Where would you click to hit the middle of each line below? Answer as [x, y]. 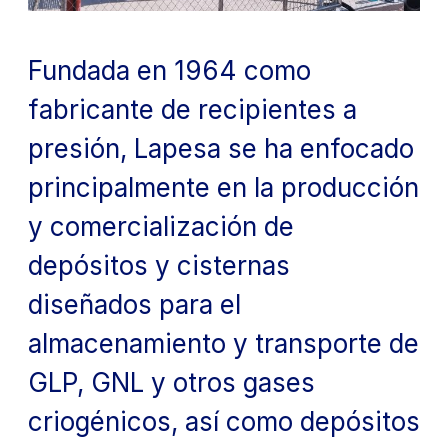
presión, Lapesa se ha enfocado [221, 148]
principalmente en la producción [223, 187]
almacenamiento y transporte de [223, 343]
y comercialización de [161, 226]
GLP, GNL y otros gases [171, 382]
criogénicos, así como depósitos [224, 421]
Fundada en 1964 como [169, 70]
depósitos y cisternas [159, 265]
